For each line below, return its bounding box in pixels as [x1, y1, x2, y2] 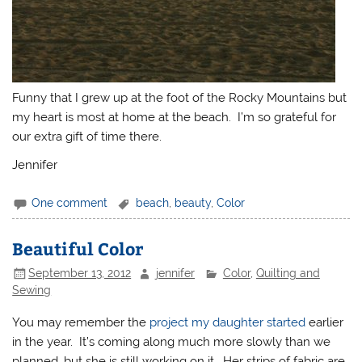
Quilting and [255, 266, 320, 280]
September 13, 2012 [28, 266, 132, 280]
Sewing [12, 284, 52, 297]
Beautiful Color [12, 236, 144, 260]
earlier [309, 314, 344, 330]
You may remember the [12, 314, 150, 330]
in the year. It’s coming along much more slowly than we [12, 334, 331, 349]
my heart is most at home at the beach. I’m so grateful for [12, 109, 337, 124]
